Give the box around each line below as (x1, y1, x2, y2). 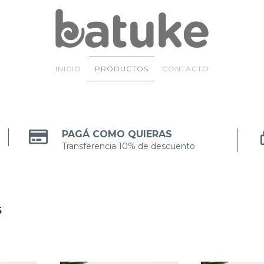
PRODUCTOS (94, 64, 148, 74)
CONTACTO (161, 64, 209, 74)
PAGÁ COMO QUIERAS (62, 128, 173, 140)
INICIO (55, 64, 81, 74)
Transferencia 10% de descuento (62, 141, 196, 152)
